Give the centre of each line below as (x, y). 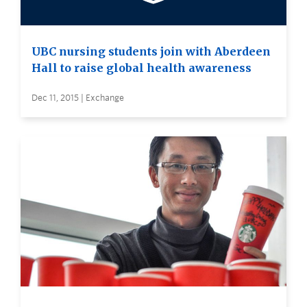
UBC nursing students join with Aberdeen (151, 52)
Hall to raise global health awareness (142, 68)
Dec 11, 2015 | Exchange (78, 98)
